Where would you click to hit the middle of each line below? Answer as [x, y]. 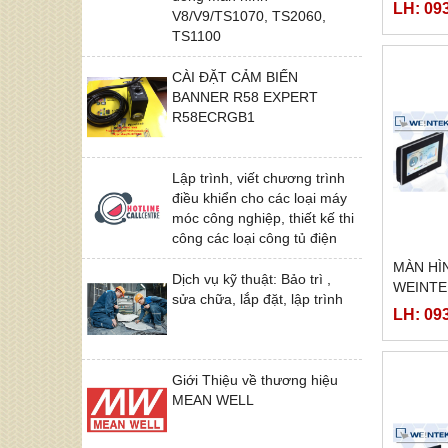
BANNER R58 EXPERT [245, 96]
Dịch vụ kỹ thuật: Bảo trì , [251, 278]
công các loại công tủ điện [254, 237]
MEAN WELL [213, 399]
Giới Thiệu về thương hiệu [255, 379]
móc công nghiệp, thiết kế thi [263, 217]
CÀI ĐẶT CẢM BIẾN [235, 76]
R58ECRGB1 [213, 116]
